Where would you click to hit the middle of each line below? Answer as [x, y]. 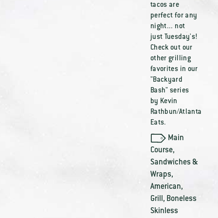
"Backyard [166, 80]
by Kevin [164, 102]
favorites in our [174, 70]
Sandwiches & [174, 163]
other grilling [171, 59]
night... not [168, 27]
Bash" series [170, 91]
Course [161, 150]
